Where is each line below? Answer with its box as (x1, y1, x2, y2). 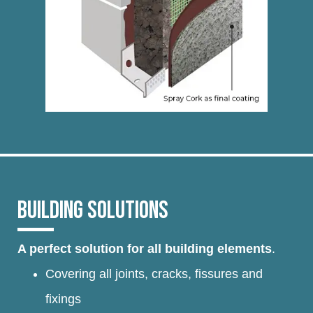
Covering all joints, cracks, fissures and (45, 266, 263, 281)
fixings (45, 291, 81, 306)
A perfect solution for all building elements (17, 241, 272, 256)
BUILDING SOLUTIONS (17, 195, 168, 226)
